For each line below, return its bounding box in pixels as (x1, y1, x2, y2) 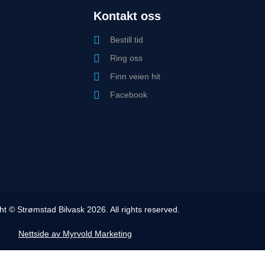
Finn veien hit (109, 72, 160, 82)
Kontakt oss (93, 9, 161, 23)
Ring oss (109, 53, 143, 63)
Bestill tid (109, 35, 143, 45)
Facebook (109, 90, 147, 100)
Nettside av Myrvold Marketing (18, 228, 132, 238)
